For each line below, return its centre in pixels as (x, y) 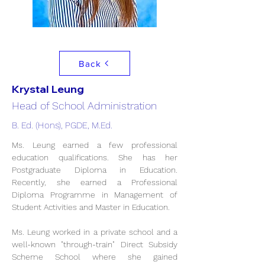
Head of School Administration (84, 106)
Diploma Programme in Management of (95, 195)
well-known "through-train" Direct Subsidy (95, 244)
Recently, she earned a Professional (95, 182)
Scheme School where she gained (95, 257)
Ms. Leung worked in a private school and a (95, 232)
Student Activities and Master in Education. (92, 207)
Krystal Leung (48, 89)
